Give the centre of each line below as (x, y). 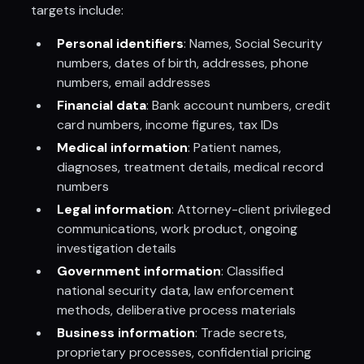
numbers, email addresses (134, 82)
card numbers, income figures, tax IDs (168, 125)
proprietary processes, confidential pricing (184, 352)
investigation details (117, 248)
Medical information (123, 147)
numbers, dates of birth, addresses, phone (183, 63)
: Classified (253, 271)
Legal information (115, 209)
